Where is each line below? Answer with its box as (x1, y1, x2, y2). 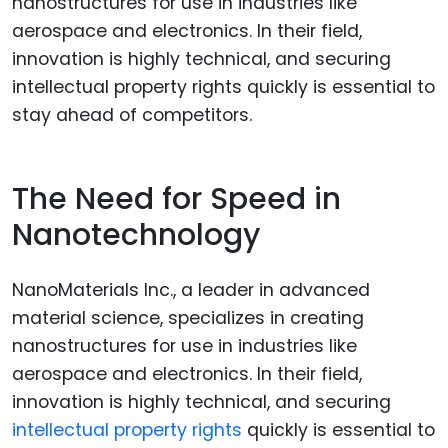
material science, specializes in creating (12, 305, 364, 330)
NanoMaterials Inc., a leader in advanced (12, 277, 370, 302)
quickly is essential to (242, 417, 435, 442)
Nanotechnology (12, 214, 260, 257)
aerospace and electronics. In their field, (12, 361, 362, 386)
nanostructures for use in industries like (12, 333, 357, 358)
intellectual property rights (12, 417, 242, 442)
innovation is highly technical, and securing (12, 389, 391, 414)
